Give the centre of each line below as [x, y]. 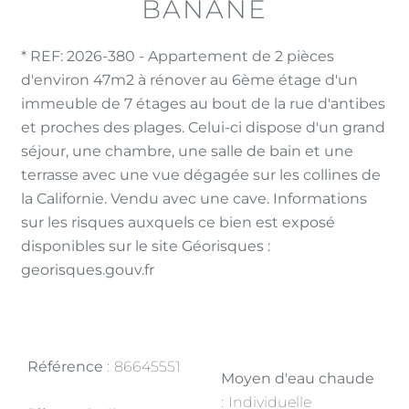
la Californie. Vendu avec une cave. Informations [194, 199]
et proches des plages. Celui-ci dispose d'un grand [203, 127]
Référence [67, 367]
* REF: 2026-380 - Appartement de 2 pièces [178, 56]
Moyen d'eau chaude [298, 378]
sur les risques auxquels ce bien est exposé [178, 222]
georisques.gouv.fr [88, 270]
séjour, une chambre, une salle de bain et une [187, 151]
